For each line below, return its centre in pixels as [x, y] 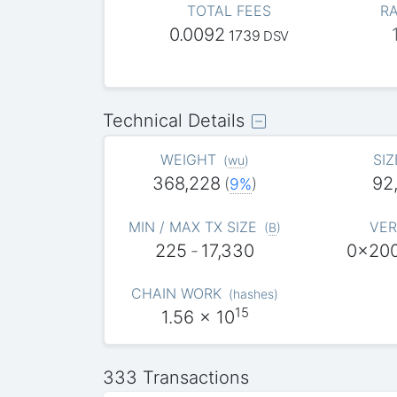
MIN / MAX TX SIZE [193, 226]
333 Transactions [176, 377]
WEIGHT [189, 160]
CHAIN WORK [177, 294]
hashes [253, 294]
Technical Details [174, 121]
